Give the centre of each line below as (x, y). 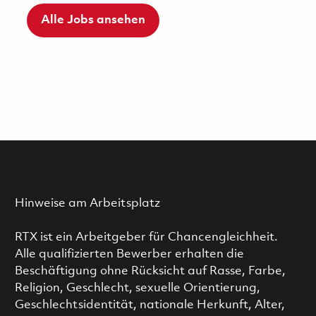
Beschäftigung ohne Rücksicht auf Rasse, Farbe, (150, 271)
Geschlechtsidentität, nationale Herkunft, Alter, (150, 305)
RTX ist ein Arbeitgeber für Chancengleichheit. (146, 237)
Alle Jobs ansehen (93, 20)
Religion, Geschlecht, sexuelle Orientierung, (137, 288)
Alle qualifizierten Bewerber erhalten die (129, 254)
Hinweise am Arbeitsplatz (87, 203)
